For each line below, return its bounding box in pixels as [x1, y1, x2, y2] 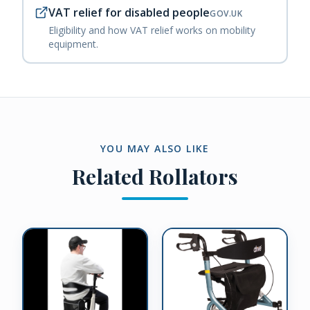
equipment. [48, 37, 98, 51]
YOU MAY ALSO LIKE [100, 142, 210, 155]
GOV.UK [210, 8, 243, 19]
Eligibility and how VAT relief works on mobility [48, 24, 255, 37]
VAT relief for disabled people [48, 5, 210, 20]
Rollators [149, 163, 238, 190]
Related [72, 163, 149, 190]
